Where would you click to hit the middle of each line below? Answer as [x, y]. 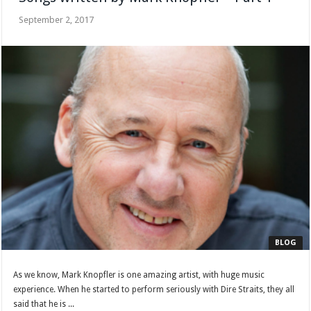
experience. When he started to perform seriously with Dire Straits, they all [154, 289]
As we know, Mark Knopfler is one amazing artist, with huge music [139, 275]
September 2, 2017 [57, 20]
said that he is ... [44, 304]
